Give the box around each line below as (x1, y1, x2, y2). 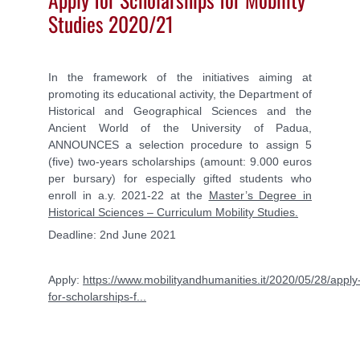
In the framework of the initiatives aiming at (48, 70, 312, 84)
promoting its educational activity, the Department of (48, 87, 312, 100)
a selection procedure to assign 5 (119, 137, 312, 151)
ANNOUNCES (48, 137, 119, 151)
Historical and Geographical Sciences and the (48, 104, 312, 117)
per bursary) (48, 171, 116, 185)
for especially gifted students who (116, 171, 312, 185)
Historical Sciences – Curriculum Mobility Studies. (48, 205, 298, 219)
